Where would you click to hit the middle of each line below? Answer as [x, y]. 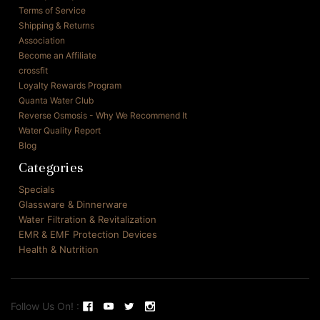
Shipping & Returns [56, 26]
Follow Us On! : [45, 306]
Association [41, 41]
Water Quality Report [59, 131]
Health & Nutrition [58, 250]
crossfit [33, 71]
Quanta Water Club [56, 101]
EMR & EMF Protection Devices [87, 235]
